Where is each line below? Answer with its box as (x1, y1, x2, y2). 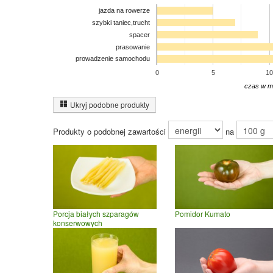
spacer (129, 30, 150, 38)
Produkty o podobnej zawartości (53, 126, 168, 138)
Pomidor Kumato (175, 208, 230, 219)
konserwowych (53, 218, 102, 229)
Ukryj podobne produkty (70, 99, 149, 110)
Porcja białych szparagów (53, 208, 139, 219)
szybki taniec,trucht (92, 19, 150, 27)
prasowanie (116, 43, 150, 51)
